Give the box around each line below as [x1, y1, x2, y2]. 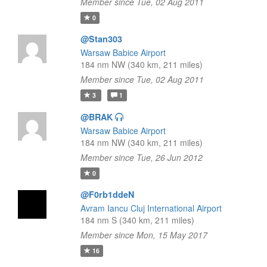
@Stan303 [80, 33, 122, 45]
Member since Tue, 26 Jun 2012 [80, 151, 203, 163]
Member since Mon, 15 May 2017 [80, 229, 207, 241]
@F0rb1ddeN [80, 188, 134, 200]
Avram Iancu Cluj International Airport [80, 202, 222, 214]
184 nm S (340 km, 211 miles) [80, 214, 194, 226]
